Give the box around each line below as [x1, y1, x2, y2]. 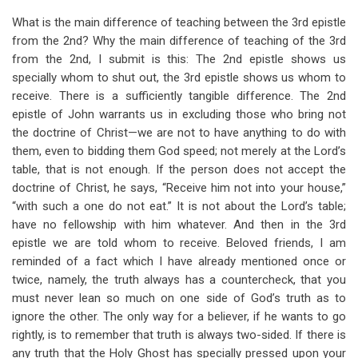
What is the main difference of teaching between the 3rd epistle [12, 15, 346, 30]
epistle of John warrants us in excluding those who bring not [12, 107, 346, 121]
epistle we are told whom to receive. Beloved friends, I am [12, 236, 346, 250]
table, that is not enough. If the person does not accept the [12, 162, 346, 177]
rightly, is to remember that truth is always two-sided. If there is [12, 328, 346, 342]
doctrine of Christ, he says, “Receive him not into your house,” [12, 181, 346, 195]
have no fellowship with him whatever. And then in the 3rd [12, 217, 346, 232]
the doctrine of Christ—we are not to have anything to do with [12, 125, 346, 140]
